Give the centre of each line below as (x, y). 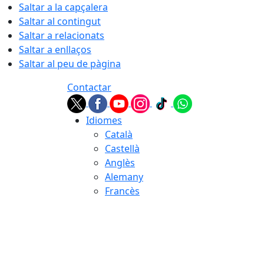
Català (119, 134)
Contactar (89, 87)
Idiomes (104, 120)
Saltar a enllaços (55, 49)
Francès (122, 191)
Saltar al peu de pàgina (70, 64)
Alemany (124, 177)
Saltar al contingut (60, 21)
